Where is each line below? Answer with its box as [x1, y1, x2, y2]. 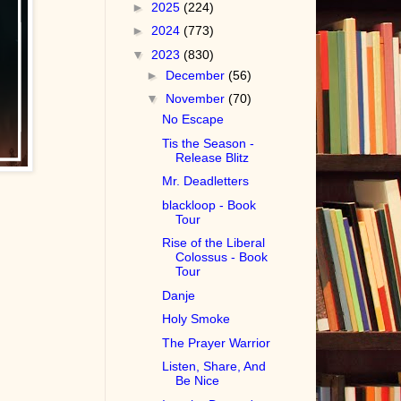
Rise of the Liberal [162, 235, 266, 251]
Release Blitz [175, 149, 250, 165]
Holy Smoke [162, 311, 231, 327]
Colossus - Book [175, 250, 269, 265]
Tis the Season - [162, 135, 255, 150]
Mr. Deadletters [162, 174, 250, 189]
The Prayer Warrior [162, 335, 271, 350]
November [166, 91, 229, 107]
